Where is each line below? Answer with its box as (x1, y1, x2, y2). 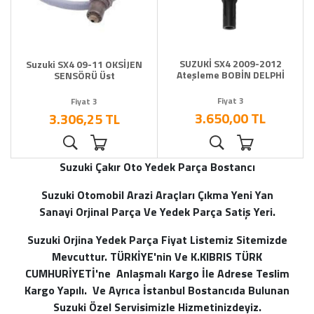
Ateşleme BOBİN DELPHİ (176, 67, 285, 83)
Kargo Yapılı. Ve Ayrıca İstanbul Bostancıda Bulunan (25, 282, 289, 299)
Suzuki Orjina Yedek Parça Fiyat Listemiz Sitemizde (27, 231, 287, 249)
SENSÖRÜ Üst (53, 68, 115, 83)
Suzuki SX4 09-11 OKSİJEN (26, 57, 142, 72)
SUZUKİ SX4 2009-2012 (179, 56, 282, 71)
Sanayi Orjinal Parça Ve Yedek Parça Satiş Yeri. (39, 203, 275, 221)
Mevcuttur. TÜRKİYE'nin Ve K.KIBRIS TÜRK (52, 248, 262, 266)
